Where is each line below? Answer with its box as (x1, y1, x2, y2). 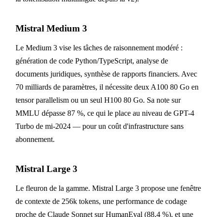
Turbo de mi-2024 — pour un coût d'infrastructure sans (15, 122, 184, 131)
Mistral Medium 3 (15, 23, 87, 33)
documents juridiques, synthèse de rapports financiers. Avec (15, 70, 197, 78)
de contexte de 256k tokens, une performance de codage (15, 197, 187, 206)
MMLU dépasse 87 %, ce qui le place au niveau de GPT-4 (15, 109, 194, 118)
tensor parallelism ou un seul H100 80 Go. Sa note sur (15, 96, 181, 105)
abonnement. (15, 135, 55, 144)
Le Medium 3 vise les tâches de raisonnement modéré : (15, 44, 183, 52)
